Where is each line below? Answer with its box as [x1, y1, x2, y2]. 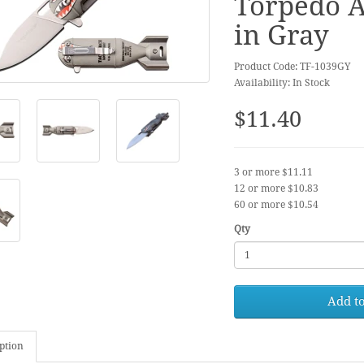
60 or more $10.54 [233, 199, 318, 210]
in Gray [233, 19, 329, 51]
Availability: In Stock [233, 77, 330, 89]
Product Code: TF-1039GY [233, 61, 351, 72]
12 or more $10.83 [233, 183, 318, 194]
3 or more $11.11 [233, 167, 313, 178]
